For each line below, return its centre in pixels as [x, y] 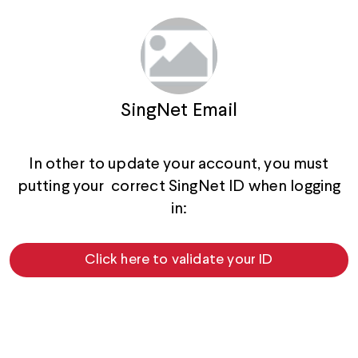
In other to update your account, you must [179, 165]
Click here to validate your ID [179, 260]
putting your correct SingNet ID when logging [179, 187]
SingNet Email [179, 111]
